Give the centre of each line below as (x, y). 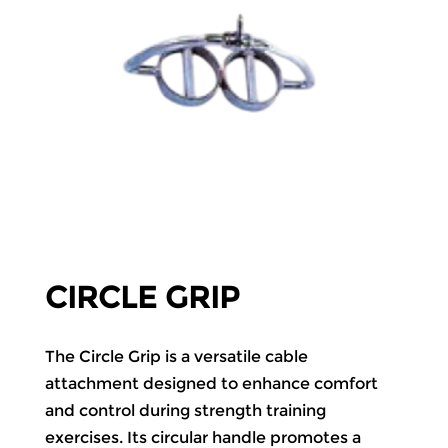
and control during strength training (185, 411)
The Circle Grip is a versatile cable (176, 357)
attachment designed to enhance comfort (211, 384)
